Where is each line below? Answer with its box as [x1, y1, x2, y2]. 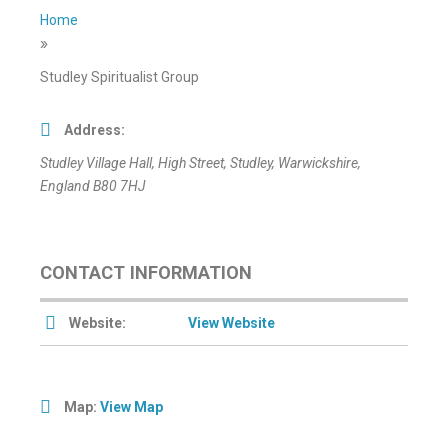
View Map [100, 399, 163, 416]
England [40, 178, 90, 195]
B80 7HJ [93, 178, 146, 195]
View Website [188, 315, 275, 332]
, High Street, [152, 155, 230, 172]
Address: [64, 122, 125, 139]
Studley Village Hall [40, 155, 152, 172]
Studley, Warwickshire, [230, 155, 361, 172]
